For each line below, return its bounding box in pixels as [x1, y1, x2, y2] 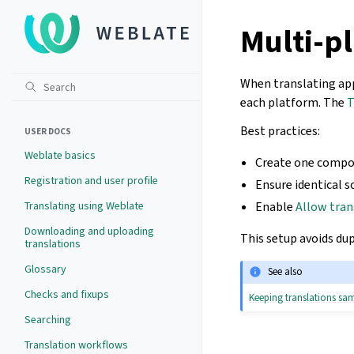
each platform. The [240, 94, 347, 111]
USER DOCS [24, 126, 71, 137]
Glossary [24, 262, 66, 277]
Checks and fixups [24, 287, 109, 302]
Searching [24, 312, 71, 327]
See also [268, 265, 303, 279]
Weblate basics [24, 148, 96, 163]
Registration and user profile [24, 173, 158, 188]
